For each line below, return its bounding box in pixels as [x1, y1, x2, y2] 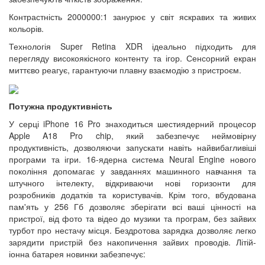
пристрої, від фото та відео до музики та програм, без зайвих [9, 212, 256, 224]
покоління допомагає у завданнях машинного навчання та [9, 164, 256, 177]
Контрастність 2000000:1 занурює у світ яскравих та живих [9, 11, 256, 23]
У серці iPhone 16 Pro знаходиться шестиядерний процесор [9, 117, 256, 130]
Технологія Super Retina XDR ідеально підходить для [9, 40, 256, 53]
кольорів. [9, 22, 44, 35]
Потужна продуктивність [9, 99, 112, 112]
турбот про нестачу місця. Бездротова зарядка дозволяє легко [9, 224, 256, 236]
